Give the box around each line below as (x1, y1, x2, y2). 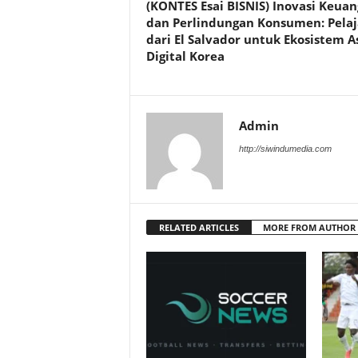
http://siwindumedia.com (238, 144, 332, 154)
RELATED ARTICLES (158, 221, 239, 234)
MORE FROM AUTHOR (262, 221, 356, 234)
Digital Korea (145, 48, 225, 65)
